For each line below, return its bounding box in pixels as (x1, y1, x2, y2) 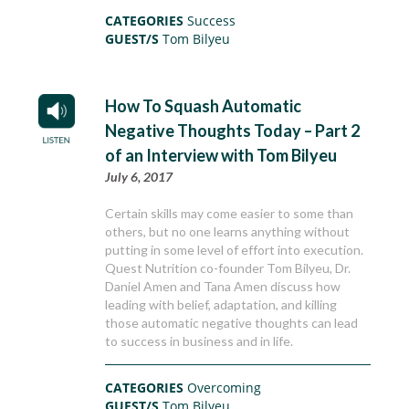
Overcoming (187, 379, 262, 397)
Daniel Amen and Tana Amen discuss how (105, 278, 341, 295)
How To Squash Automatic (105, 96, 302, 117)
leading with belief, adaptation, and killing (105, 297, 338, 313)
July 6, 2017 (105, 169, 173, 185)
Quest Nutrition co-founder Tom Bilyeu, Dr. (105, 260, 351, 277)
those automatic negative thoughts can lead (105, 315, 359, 331)
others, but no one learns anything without (105, 224, 351, 240)
